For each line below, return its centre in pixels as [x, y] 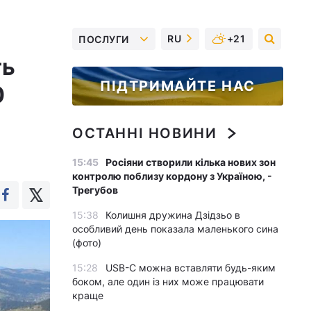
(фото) [87, 243]
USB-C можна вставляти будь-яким [191, 268]
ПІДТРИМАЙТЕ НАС [178, 86]
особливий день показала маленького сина [175, 229]
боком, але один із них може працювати [168, 281]
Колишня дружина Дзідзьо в [173, 215]
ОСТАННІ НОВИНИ [145, 133]
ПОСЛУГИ [104, 39]
